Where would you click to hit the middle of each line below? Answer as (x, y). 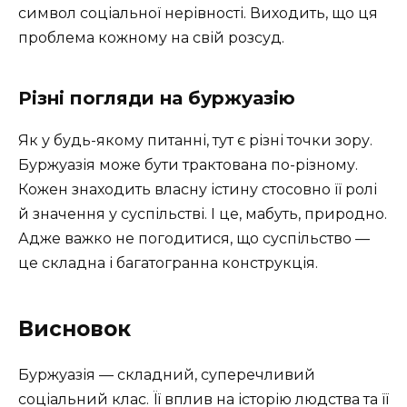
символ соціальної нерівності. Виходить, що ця (198, 13)
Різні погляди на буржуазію (157, 98)
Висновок (74, 328)
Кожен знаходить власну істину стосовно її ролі (198, 189)
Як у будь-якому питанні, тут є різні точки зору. (195, 140)
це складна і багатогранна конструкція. (168, 263)
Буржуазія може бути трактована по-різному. (188, 164)
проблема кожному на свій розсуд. (151, 37)
